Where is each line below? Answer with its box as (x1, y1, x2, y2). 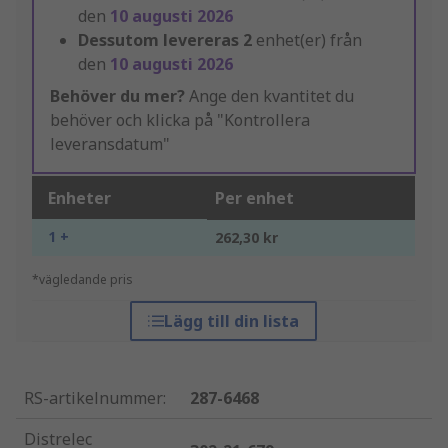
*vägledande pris (32, 271, 133, 289)
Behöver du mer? (50, 85, 185, 108)
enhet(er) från (256, 29, 362, 52)
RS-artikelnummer (24, 387, 163, 410)
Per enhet (215, 187, 294, 210)
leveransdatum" (50, 133, 170, 156)
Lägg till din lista (164, 310, 300, 333)
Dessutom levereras (78, 29, 239, 52)
